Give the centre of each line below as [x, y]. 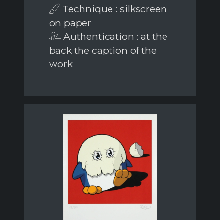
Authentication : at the [114, 36]
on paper [70, 22]
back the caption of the [103, 50]
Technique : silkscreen [113, 9]
